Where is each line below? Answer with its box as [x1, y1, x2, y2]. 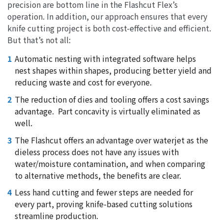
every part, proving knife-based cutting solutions [14, 198, 192, 210]
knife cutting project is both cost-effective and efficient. [7, 23, 211, 34]
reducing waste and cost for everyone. [14, 77, 152, 88]
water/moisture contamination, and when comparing [14, 158, 205, 169]
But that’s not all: [7, 34, 71, 46]
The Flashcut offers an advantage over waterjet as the [14, 134, 208, 146]
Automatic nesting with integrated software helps [14, 53, 196, 65]
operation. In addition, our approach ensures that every [7, 11, 207, 23]
